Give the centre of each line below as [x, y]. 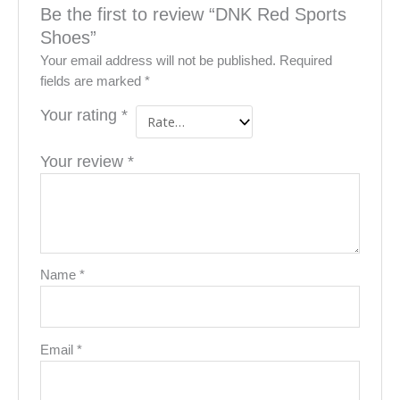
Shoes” [69, 37]
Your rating [81, 116]
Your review [84, 161]
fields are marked [93, 82]
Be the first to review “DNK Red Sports [194, 14]
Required [306, 61]
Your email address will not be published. [158, 61]
